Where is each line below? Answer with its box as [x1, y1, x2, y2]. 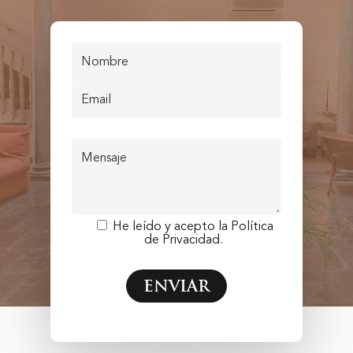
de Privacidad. [143, 229, 223, 249]
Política [230, 216, 273, 236]
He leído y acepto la [112, 216, 231, 236]
